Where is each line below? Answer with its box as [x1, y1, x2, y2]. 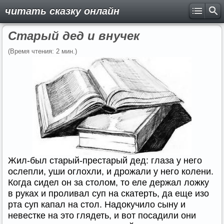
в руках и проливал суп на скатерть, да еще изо [8, 188, 209, 198]
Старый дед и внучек [8, 29, 139, 42]
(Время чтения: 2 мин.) [8, 47, 77, 55]
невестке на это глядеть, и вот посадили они [8, 210, 196, 220]
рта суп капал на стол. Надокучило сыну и [8, 199, 185, 209]
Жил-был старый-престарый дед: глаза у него [8, 155, 202, 165]
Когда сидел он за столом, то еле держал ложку [8, 177, 209, 187]
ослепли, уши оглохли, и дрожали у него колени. [8, 166, 213, 176]
